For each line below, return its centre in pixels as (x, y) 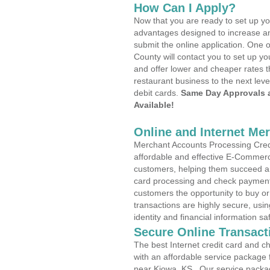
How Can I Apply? (185, 8)
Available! (154, 105)
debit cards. (157, 93)
